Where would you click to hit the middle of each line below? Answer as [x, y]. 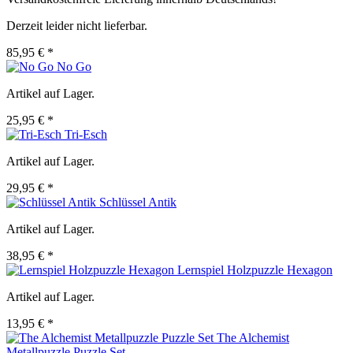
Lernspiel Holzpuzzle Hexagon [255, 270]
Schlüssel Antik [138, 203]
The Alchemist [253, 338]
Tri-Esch [86, 135]
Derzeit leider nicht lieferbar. [77, 26]
